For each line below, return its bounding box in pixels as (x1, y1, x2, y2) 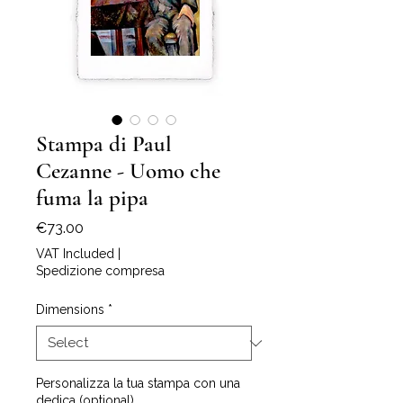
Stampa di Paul (36, 130, 172, 157)
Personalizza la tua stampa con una (36, 376, 240, 390)
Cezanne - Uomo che (36, 157, 220, 184)
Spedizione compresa (36, 264, 165, 278)
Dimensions (36, 302, 104, 317)
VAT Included (36, 246, 114, 261)
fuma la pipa (36, 184, 148, 211)
